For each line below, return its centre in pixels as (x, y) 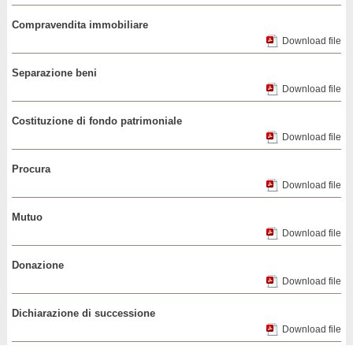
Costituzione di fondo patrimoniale (97, 121)
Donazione (38, 265)
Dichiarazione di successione (84, 313)
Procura (32, 169)
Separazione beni (55, 73)
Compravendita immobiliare (80, 25)
